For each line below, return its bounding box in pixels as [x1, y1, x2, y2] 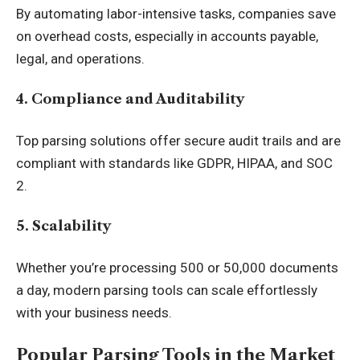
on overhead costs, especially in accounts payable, [16, 27, 318, 44]
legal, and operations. [16, 50, 145, 67]
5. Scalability [16, 218, 112, 234]
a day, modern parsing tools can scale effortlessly [16, 281, 317, 298]
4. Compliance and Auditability [16, 91, 245, 107]
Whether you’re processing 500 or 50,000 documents [16, 259, 338, 276]
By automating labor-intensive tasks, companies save [16, 5, 336, 22]
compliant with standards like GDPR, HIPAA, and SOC [16, 154, 333, 171]
